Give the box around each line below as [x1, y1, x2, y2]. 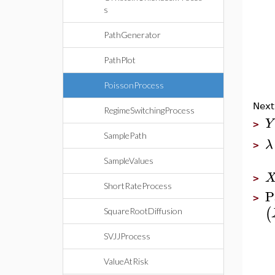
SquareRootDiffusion [104, 206, 182, 216]
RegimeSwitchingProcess [104, 105, 195, 115]
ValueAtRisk [104, 256, 149, 266]
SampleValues [104, 155, 153, 166]
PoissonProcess [104, 80, 164, 90]
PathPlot [104, 55, 136, 65]
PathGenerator [104, 29, 161, 40]
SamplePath [104, 130, 147, 141]
